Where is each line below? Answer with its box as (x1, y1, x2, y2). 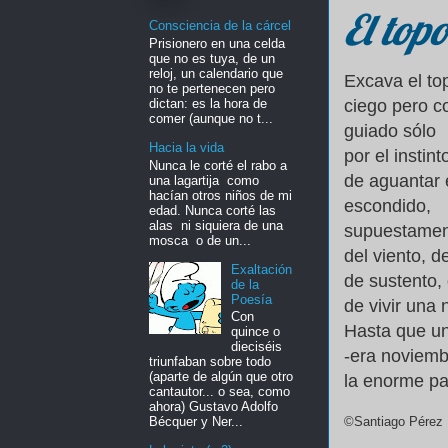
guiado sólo (344, 121, 436, 141)
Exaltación (231, 261, 293, 277)
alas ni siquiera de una (149, 217, 283, 233)
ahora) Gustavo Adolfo (149, 399, 278, 415)
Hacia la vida (149, 140, 224, 155)
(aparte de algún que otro (149, 369, 293, 385)
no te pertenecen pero (149, 81, 275, 96)
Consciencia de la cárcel (149, 18, 291, 34)
